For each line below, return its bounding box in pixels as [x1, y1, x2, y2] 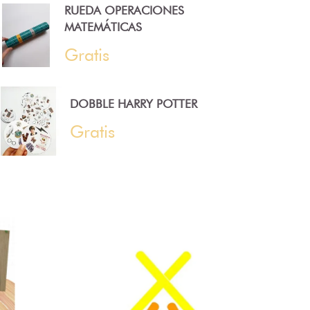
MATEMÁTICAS [64, 19, 143, 34]
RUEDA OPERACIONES [64, 3, 185, 17]
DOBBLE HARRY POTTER [70, 97, 197, 111]
